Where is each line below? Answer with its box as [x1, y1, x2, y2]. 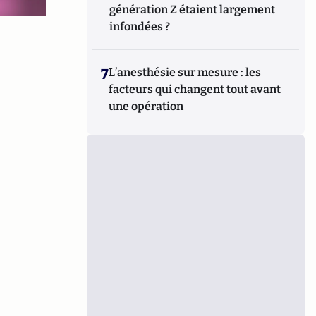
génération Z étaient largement [109, 3, 276, 16]
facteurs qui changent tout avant [109, 83, 281, 96]
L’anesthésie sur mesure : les [109, 66, 262, 79]
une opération [109, 99, 184, 113]
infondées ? [109, 20, 171, 33]
